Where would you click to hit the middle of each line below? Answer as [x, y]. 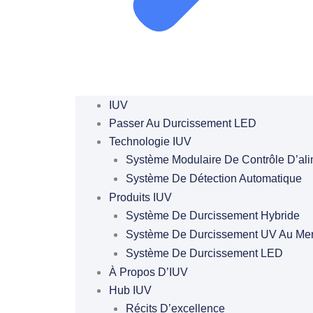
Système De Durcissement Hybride [212, 216]
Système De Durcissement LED [204, 253]
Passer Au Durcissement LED [182, 123]
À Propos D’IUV [148, 272]
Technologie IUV [150, 141]
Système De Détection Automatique [213, 179]
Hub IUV [130, 290]
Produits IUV [140, 197]
